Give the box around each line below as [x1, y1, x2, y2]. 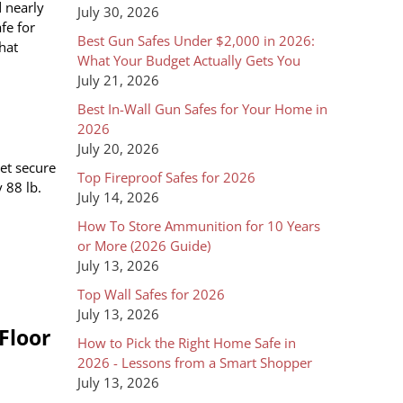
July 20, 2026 [77, 139, 159, 158]
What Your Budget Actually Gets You [77, 51, 300, 70]
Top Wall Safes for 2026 [77, 285, 225, 304]
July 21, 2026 [77, 71, 159, 90]
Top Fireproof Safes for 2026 [77, 168, 255, 187]
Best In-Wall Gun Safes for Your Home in [77, 100, 327, 119]
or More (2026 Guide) [77, 237, 210, 255]
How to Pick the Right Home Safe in [77, 334, 296, 353]
